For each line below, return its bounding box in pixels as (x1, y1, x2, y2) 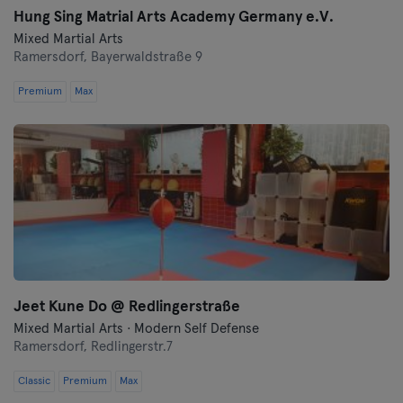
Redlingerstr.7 (91, 340, 173, 354)
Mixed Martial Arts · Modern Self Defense (13, 322, 259, 336)
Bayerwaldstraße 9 (91, 50, 202, 64)
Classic (18, 376, 50, 387)
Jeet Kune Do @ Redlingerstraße (13, 300, 240, 315)
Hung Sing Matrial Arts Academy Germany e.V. (13, 10, 334, 25)
